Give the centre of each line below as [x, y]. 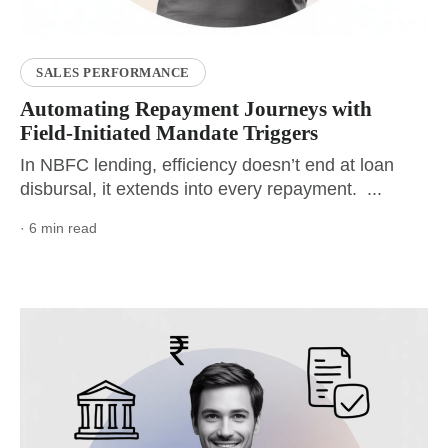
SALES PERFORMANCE [113, 72]
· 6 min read [58, 227]
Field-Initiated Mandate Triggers [171, 132]
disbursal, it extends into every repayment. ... [201, 188]
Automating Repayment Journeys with [196, 108]
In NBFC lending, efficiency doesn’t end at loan [207, 164]
